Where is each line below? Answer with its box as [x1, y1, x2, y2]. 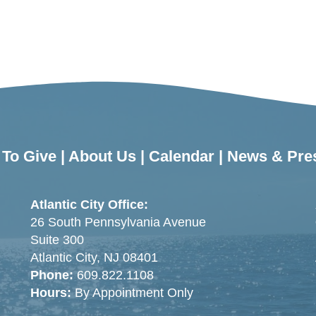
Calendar [149, 147, 214, 165]
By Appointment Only [74, 286, 193, 300]
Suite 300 [30, 233, 84, 248]
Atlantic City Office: [30, 197, 148, 212]
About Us [68, 147, 136, 165]
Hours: [30, 286, 75, 300]
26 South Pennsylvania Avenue [30, 215, 206, 230]
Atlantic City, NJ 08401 [30, 250, 158, 265]
